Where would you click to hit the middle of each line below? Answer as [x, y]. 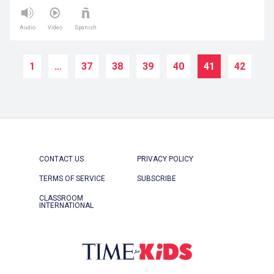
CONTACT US [61, 159]
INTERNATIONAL [66, 206]
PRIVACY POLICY [165, 159]
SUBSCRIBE [157, 179]
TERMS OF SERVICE [72, 179]
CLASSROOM [61, 198]
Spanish [86, 28]
